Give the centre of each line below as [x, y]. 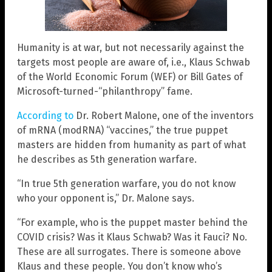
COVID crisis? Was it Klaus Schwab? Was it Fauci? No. [132, 237]
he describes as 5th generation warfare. [107, 160]
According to [45, 116]
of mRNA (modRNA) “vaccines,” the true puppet [122, 131]
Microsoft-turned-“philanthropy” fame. [105, 92]
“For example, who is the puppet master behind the [132, 223]
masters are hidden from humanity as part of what [131, 145]
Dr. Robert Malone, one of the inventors [164, 116]
